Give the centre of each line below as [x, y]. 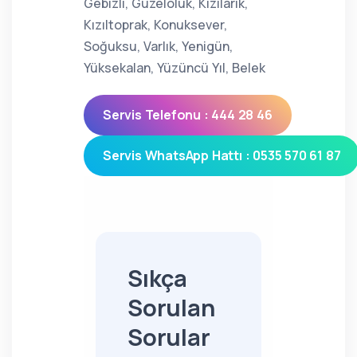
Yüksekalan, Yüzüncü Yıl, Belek [175, 68]
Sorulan [171, 308]
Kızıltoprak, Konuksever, [155, 25]
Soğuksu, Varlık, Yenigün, [158, 46]
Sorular [169, 337]
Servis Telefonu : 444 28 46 [188, 115]
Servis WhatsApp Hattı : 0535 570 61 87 [222, 155]
